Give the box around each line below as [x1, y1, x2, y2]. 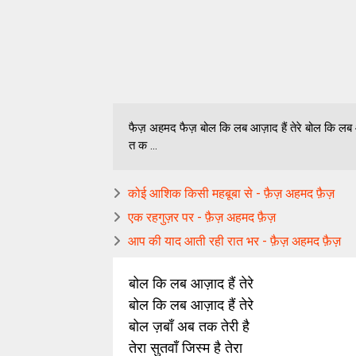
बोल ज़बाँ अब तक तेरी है [129, 319, 250, 335]
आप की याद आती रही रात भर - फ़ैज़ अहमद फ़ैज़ [128, 234, 341, 249]
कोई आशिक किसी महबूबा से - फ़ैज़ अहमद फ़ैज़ [128, 186, 335, 201]
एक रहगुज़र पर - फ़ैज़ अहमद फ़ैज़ [128, 210, 276, 225]
